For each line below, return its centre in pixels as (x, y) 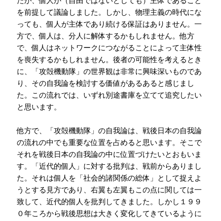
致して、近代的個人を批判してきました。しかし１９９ (110, 201)
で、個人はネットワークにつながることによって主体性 (110, 47)
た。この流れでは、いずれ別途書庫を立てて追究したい (110, 94)
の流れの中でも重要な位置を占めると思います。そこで (110, 142)
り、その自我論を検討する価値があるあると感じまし (106, 83)
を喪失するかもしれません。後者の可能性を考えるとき (110, 59)
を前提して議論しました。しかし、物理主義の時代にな (110, 12)
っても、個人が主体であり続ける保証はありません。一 (110, 23)
